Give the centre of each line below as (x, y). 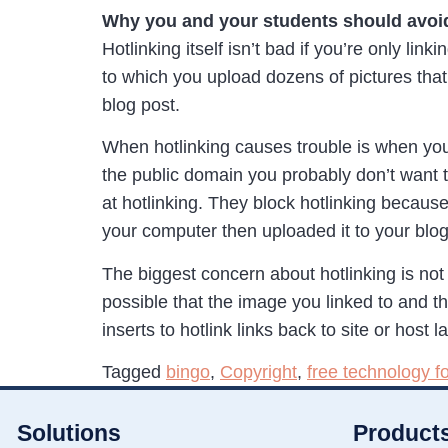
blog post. (141, 104)
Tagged (134, 371)
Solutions (69, 432)
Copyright (258, 371)
